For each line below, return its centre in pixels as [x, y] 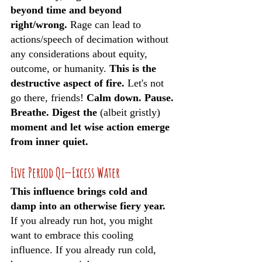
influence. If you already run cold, [85, 250]
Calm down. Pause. [132, 98]
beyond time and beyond [68, 10]
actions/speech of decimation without [91, 39]
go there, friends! [49, 98]
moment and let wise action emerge [92, 127]
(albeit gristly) [130, 112]
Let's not [147, 83]
